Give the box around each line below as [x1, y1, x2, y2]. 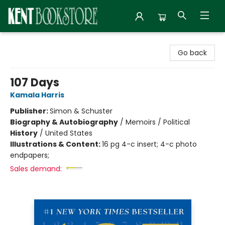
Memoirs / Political [126, 117, 190, 127]
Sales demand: [10, 164, 62, 174]
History [10, 128, 38, 138]
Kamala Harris [10, 90, 64, 100]
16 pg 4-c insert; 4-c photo [102, 139, 197, 149]
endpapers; [10, 150, 49, 160]
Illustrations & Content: [10, 139, 102, 149]
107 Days [10, 75, 59, 90]
